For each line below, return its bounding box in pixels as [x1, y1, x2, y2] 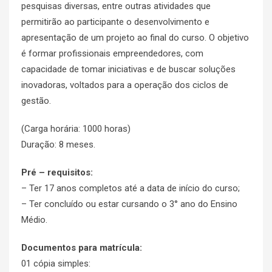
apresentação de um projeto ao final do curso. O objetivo [21, 32, 249, 43]
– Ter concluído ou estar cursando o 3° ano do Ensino [21, 199, 237, 209]
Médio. [21, 214, 47, 225]
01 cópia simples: [21, 258, 90, 269]
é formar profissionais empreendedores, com [21, 48, 203, 59]
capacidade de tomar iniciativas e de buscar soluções [21, 64, 236, 75]
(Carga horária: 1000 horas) [21, 123, 131, 134]
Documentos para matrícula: [21, 242, 142, 253]
